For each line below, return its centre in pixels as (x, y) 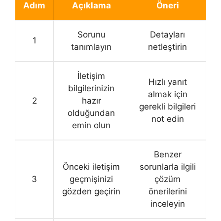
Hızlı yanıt (167, 82)
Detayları (167, 34)
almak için (167, 94)
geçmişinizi (91, 179)
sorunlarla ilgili (167, 166)
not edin (167, 119)
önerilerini (167, 191)
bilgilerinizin (91, 88)
